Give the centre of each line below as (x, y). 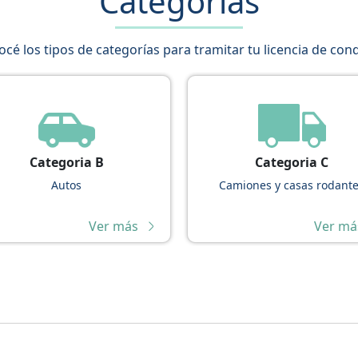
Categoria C (292, 162)
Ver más (113, 226)
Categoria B (66, 162)
